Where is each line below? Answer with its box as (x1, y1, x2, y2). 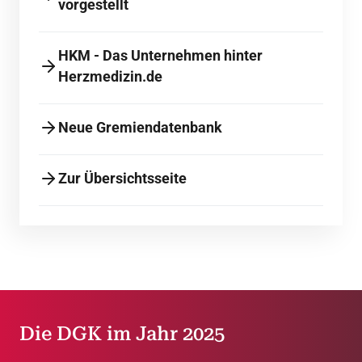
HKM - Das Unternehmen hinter (58, 47, 263, 65)
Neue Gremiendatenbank (58, 119, 222, 137)
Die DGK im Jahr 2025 (19, 322, 225, 346)
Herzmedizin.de (58, 68, 162, 86)
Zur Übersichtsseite (58, 170, 187, 187)
